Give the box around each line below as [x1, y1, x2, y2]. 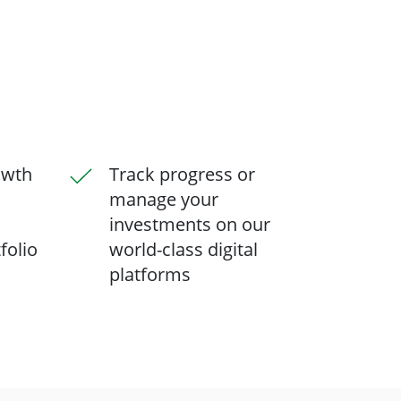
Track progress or [109, 162, 255, 186]
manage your [109, 187, 218, 211]
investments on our [109, 212, 270, 236]
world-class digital [109, 237, 258, 261]
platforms [109, 262, 191, 286]
